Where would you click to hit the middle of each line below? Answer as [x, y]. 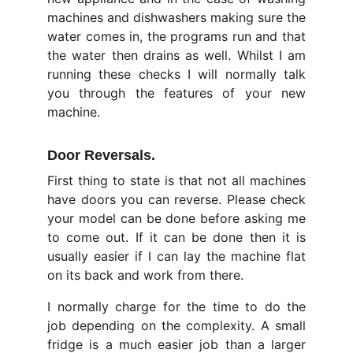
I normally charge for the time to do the [176, 307]
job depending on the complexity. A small [176, 325]
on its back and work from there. [145, 275]
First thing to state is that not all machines [176, 180]
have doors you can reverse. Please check [176, 199]
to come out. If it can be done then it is [176, 237]
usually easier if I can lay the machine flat [176, 256]
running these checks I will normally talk [176, 74]
